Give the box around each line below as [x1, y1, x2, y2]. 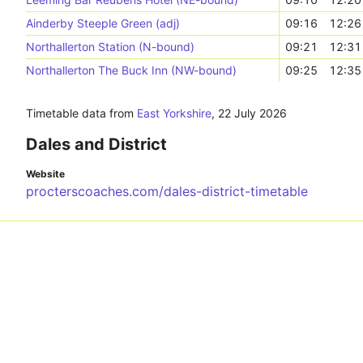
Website [26, 168, 65, 180]
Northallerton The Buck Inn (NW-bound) [26, 63, 237, 77]
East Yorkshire [137, 106, 211, 120]
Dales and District [26, 135, 167, 154]
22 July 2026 [218, 106, 287, 120]
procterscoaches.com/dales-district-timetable [26, 183, 308, 199]
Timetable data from [26, 106, 137, 120]
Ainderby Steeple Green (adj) [26, 16, 180, 30]
